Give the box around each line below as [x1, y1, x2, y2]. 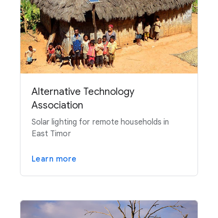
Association [31, 99, 83, 112]
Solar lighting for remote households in [31, 117, 169, 127]
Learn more [31, 154, 77, 164]
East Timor [31, 129, 71, 139]
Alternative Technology [31, 86, 134, 98]
